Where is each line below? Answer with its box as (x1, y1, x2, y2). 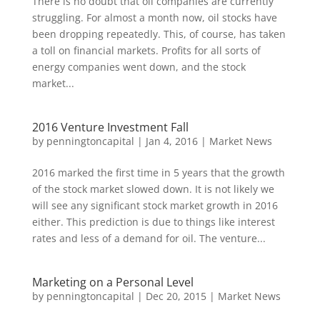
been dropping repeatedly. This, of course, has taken (31, 27, 286, 41)
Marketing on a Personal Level (31, 274, 194, 290)
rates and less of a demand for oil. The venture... (31, 231, 266, 245)
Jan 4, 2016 (145, 134, 198, 148)
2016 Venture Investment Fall (31, 119, 189, 135)
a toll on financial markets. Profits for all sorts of (31, 44, 261, 57)
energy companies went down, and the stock (31, 60, 246, 74)
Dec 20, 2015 (145, 289, 206, 303)
